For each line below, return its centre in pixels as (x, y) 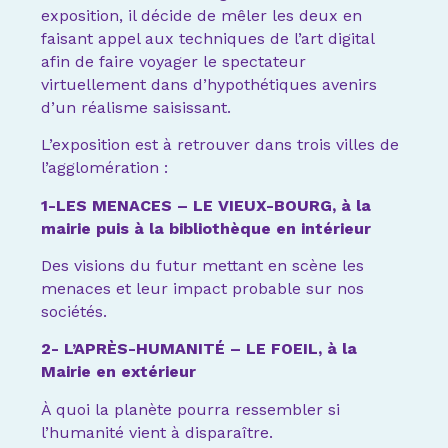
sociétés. (74, 312)
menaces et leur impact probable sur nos (203, 289)
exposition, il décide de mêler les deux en (202, 15)
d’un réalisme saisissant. (136, 107)
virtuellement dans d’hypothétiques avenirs (209, 84)
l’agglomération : (105, 168)
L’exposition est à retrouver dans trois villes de (220, 145)
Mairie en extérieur (119, 372)
